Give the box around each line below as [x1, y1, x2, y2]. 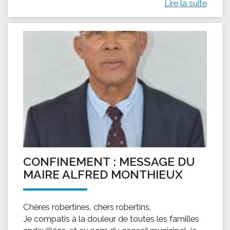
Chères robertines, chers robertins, [23, 202, 151, 213]
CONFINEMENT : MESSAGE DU [23, 155, 195, 169]
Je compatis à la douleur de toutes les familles [23, 214, 199, 224]
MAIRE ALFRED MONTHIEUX [23, 167, 183, 182]
